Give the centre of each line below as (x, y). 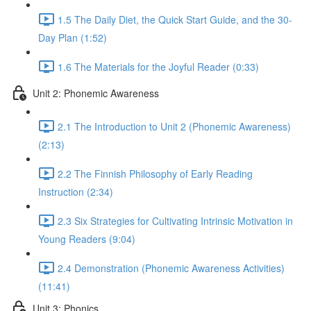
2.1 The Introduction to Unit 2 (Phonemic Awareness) (174, 126)
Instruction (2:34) (76, 192)
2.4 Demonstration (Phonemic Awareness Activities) (171, 268)
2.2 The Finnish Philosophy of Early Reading (155, 173)
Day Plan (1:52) (73, 37)
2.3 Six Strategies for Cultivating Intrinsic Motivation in (175, 220)
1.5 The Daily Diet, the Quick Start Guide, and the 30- (175, 19)
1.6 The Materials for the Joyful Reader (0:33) (158, 66)
